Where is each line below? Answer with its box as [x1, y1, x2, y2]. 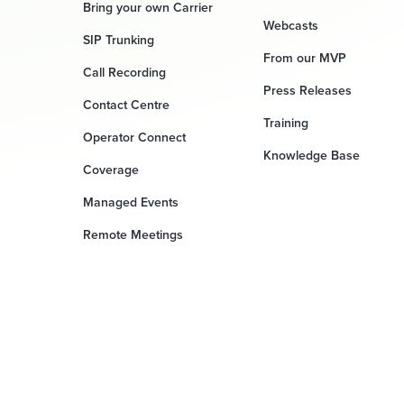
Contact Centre [83, 96, 170, 114]
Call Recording [83, 63, 166, 81]
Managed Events [83, 193, 179, 211]
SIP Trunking [83, 31, 154, 49]
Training [263, 114, 308, 132]
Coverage [83, 161, 139, 179]
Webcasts [263, 16, 318, 34]
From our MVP [263, 49, 346, 67]
